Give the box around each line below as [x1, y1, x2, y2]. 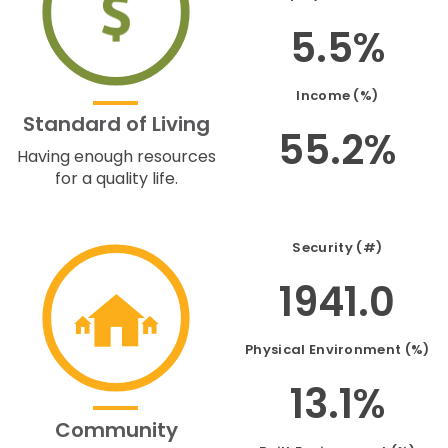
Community [54, 415, 178, 444]
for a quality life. [54, 167, 178, 190]
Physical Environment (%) [245, 340, 430, 359]
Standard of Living [22, 110, 210, 138]
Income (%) [296, 85, 379, 105]
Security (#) [292, 238, 383, 257]
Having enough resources [16, 145, 216, 168]
